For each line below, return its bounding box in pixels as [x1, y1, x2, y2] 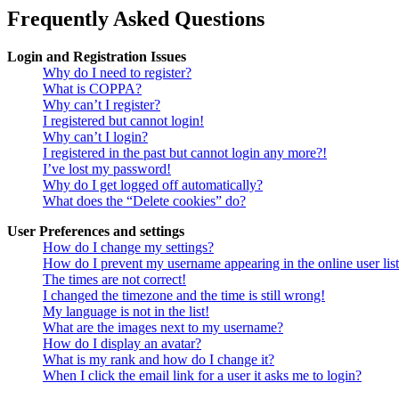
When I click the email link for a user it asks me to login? [43, 368, 362, 384]
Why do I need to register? [43, 65, 191, 81]
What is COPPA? [43, 81, 142, 97]
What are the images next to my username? [43, 320, 283, 336]
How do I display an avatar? [43, 336, 201, 352]
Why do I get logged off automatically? [43, 177, 263, 193]
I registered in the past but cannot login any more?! [43, 145, 327, 161]
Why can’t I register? [43, 97, 160, 113]
